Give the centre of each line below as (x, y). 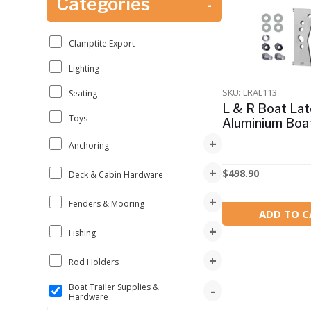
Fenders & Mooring (107, 203)
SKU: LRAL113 (249, 93)
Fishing (83, 233)
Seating (83, 93)
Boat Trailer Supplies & (114, 287)
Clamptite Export (102, 43)
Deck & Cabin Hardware (116, 174)
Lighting (84, 68)
